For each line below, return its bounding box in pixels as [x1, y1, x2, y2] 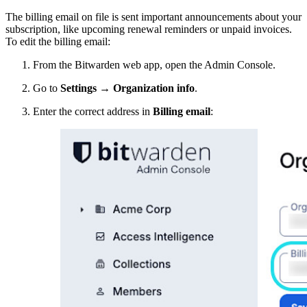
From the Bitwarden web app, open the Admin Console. [33, 58, 275, 71]
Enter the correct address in [33, 105, 153, 117]
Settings [60, 82, 99, 94]
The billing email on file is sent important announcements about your [5, 10, 302, 23]
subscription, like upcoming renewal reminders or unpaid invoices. [5, 23, 292, 35]
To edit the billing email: [5, 35, 110, 47]
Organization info [113, 82, 195, 94]
